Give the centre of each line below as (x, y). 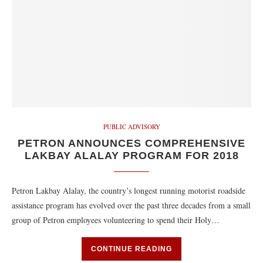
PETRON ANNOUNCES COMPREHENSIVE (131, 143)
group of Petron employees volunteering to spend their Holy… (116, 220)
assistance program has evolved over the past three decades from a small (131, 205)
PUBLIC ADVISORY (131, 127)
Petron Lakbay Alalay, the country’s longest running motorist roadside (129, 190)
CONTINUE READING (131, 249)
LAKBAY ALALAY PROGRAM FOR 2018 (131, 156)
